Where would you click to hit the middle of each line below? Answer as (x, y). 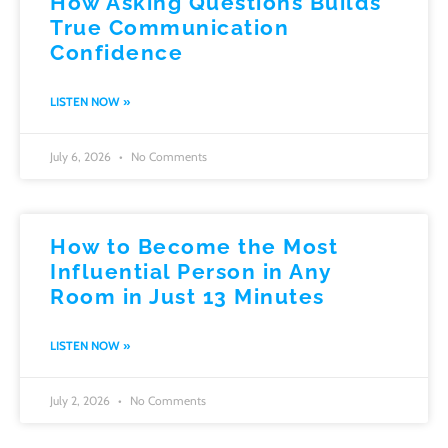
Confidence (116, 53)
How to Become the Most (194, 247)
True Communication (169, 28)
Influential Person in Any (191, 272)
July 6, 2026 (82, 157)
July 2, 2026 (81, 401)
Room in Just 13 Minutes (187, 297)
